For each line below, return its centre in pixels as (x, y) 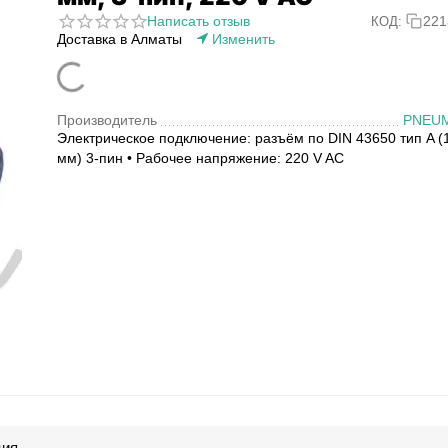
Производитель (107, 120)
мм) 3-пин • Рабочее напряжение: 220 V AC (200, 158)
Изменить (243, 39)
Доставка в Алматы (119, 39)
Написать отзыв (198, 21)
